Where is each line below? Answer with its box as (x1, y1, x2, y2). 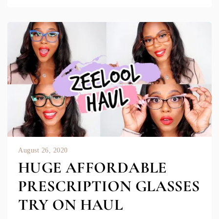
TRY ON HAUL (18, 195, 123, 215)
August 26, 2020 (18, 147, 68, 154)
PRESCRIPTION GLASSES (18, 176, 200, 196)
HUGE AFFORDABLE (18, 158, 167, 177)
